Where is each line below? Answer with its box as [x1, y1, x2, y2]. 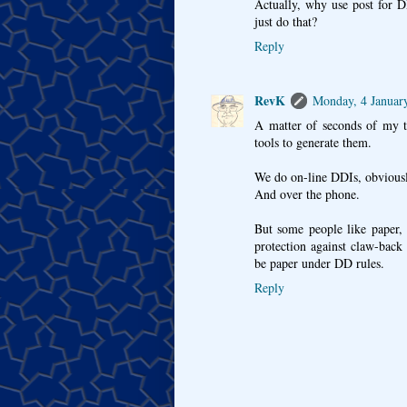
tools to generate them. [254, 134, 372, 152]
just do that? [254, 12, 317, 30]
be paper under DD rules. [254, 254, 384, 273]
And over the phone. [254, 185, 360, 203]
